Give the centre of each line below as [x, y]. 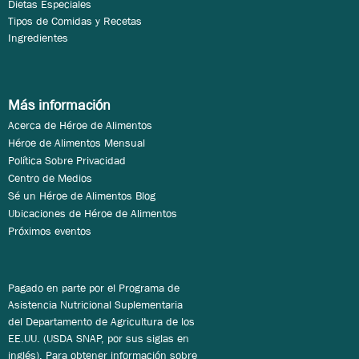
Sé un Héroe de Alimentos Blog [82, 196]
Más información [59, 106]
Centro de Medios [50, 178]
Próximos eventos [50, 231]
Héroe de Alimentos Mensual [77, 143]
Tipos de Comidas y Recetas [75, 21]
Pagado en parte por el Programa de [94, 288]
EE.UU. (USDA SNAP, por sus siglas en [99, 339]
